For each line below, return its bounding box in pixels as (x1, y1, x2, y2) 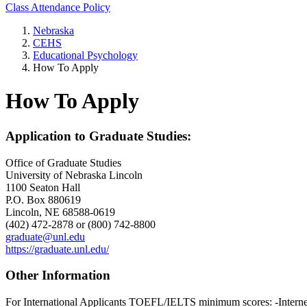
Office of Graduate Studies (5, 156, 121, 169)
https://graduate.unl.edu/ (5, 243, 109, 255)
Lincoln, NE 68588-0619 (5, 206, 115, 218)
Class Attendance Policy (5, 1, 110, 13)
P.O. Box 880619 (5, 193, 81, 206)
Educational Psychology (33, 49, 138, 61)
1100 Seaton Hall (5, 181, 80, 193)
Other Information (5, 268, 110, 283)
